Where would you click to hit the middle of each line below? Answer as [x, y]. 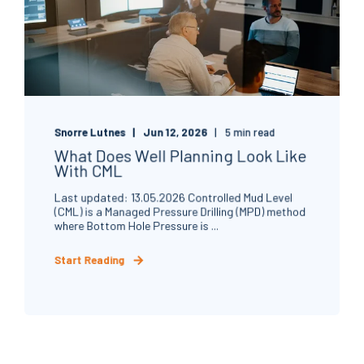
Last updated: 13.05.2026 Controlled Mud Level [173, 197]
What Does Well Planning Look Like [180, 156]
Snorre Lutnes [90, 132]
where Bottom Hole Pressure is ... [136, 226]
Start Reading [89, 260]
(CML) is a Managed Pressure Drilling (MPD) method [180, 212]
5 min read [250, 132]
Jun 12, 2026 [175, 132]
